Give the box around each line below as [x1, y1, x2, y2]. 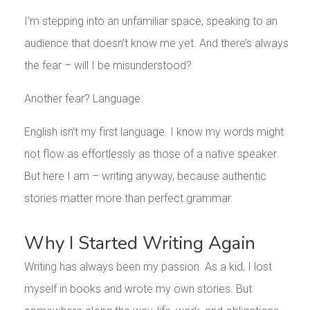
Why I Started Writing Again [24, 231, 255, 256]
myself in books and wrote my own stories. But [24, 282, 252, 296]
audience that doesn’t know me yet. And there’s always [24, 37, 289, 51]
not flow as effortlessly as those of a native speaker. [24, 147, 279, 161]
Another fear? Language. [24, 92, 143, 106]
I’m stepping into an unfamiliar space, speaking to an [24, 15, 277, 28]
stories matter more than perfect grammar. [24, 192, 233, 206]
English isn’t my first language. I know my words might [24, 125, 284, 139]
